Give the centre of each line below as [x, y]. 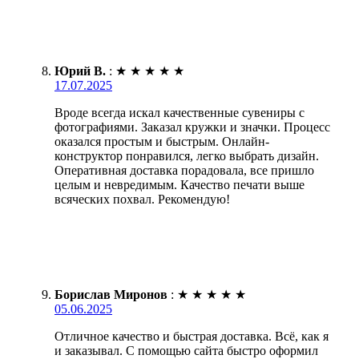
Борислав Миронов [111, 294]
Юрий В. [80, 71]
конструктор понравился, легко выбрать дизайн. [187, 155]
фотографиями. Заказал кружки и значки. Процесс [192, 127]
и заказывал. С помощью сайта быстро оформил [186, 350]
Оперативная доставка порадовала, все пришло [184, 170]
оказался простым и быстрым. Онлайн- [162, 141]
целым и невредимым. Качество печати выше [179, 184]
